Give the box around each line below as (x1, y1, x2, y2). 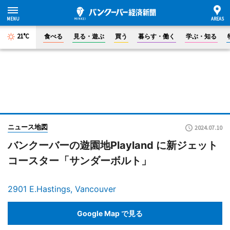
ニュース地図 (8, 123, 48, 131)
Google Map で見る (77, 208, 143, 218)
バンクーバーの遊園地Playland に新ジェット (8, 139, 218, 151)
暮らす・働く (138, 32, 175, 40)
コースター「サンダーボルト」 (8, 155, 151, 167)
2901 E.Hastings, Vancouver (8, 184, 116, 194)
